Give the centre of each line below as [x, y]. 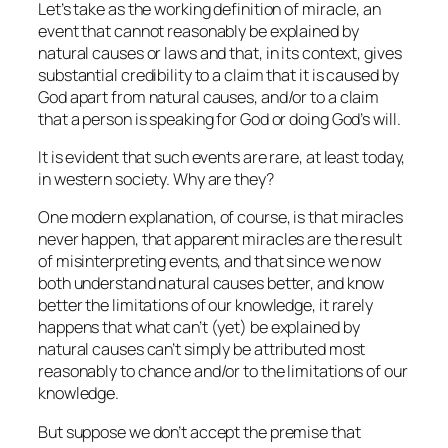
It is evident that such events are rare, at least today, [222, 157]
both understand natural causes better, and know [211, 283]
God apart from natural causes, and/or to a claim [209, 96]
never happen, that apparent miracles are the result [220, 239]
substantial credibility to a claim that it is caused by [218, 74]
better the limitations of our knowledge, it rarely [205, 305]
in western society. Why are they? [156, 179]
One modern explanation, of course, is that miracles [220, 217]
